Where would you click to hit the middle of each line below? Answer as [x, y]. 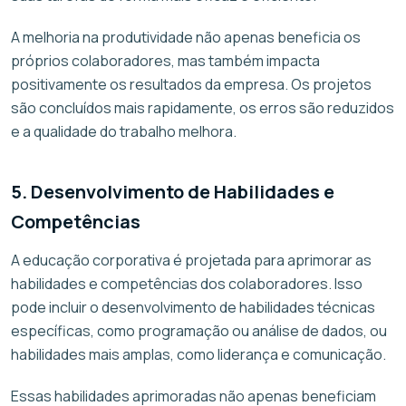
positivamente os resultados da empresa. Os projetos [191, 84]
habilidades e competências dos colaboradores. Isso [187, 283]
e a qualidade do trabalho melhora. [124, 131]
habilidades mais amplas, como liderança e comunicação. [198, 354]
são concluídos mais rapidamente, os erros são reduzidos [203, 107]
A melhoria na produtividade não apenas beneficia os [186, 37]
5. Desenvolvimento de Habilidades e [173, 191]
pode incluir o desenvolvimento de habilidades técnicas [193, 307]
